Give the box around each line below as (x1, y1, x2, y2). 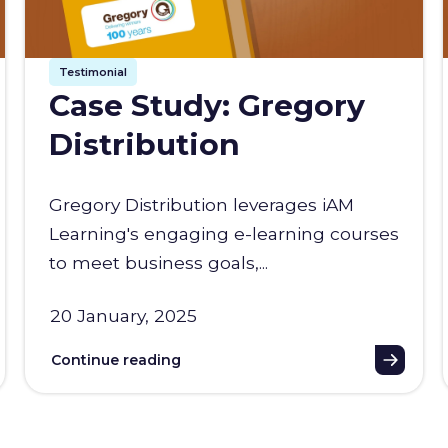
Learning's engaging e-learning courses (48, 222, 399, 244)
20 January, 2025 (50, 304, 198, 326)
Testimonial (58, 64, 127, 79)
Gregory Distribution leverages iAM (48, 193, 354, 215)
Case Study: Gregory (48, 86, 365, 124)
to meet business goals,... (48, 251, 268, 273)
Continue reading (50, 350, 181, 369)
